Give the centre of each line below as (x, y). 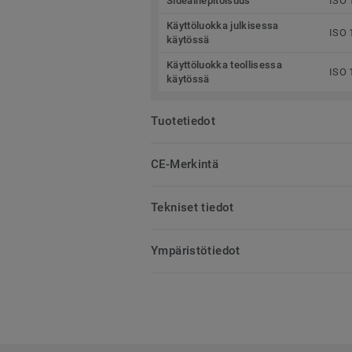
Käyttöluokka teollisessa (224, 64)
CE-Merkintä (185, 164)
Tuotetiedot (183, 121)
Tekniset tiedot (192, 207)
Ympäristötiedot (196, 250)
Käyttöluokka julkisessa (223, 25)
